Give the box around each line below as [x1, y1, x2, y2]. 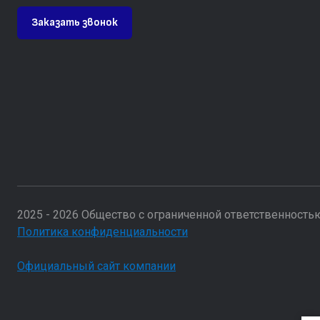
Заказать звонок [31, 16, 118, 30]
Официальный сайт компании [17, 259, 176, 274]
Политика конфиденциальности [17, 225, 188, 239]
